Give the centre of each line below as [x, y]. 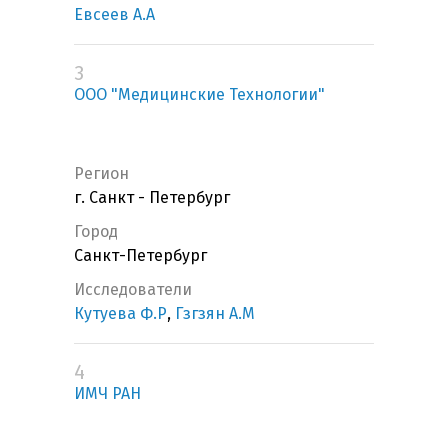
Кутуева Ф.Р [120, 314]
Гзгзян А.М [215, 314]
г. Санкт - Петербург [152, 198]
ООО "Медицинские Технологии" [199, 95]
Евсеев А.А [114, 15]
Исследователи [133, 290]
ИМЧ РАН [107, 394]
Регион [101, 174]
